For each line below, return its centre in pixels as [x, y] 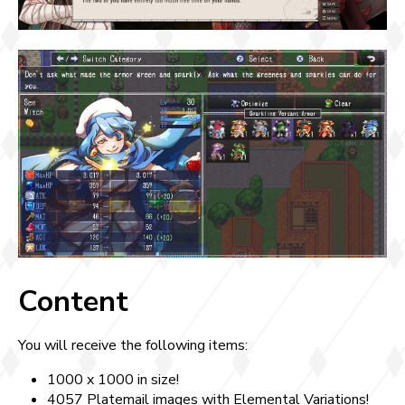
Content [73, 301]
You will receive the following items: [133, 345]
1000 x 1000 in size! [113, 379]
